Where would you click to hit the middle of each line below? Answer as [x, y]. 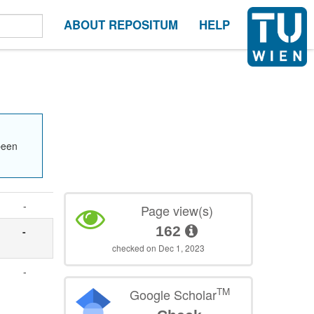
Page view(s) [177, 211]
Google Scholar [173, 295]
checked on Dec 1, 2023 [159, 248]
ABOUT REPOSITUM [121, 25]
